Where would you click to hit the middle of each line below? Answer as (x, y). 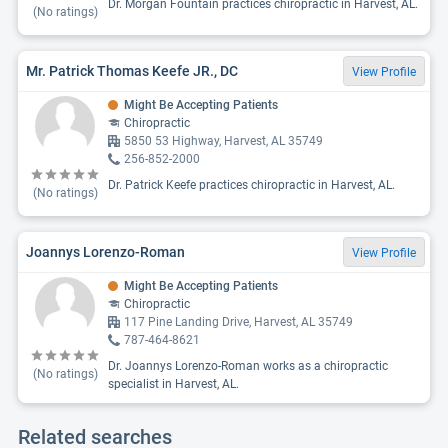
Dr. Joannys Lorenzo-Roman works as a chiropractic (248, 366)
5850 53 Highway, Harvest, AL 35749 (223, 141)
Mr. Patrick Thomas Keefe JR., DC (132, 70)
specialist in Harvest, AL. (173, 384)
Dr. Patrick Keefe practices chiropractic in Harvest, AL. (251, 185)
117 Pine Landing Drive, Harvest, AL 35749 (238, 322)
